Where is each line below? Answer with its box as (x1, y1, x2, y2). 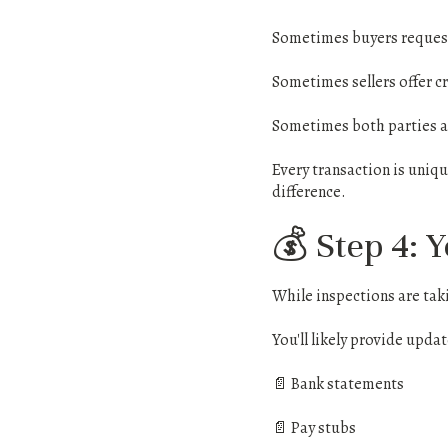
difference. (272, 181, 346, 203)
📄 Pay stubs (272, 417, 356, 439)
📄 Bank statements (272, 373, 404, 395)
